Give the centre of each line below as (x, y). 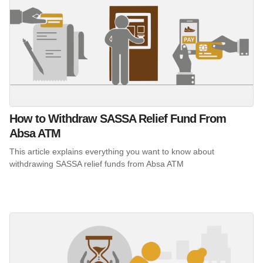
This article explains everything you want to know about (112, 151)
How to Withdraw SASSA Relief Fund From (118, 118)
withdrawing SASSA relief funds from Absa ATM (97, 163)
